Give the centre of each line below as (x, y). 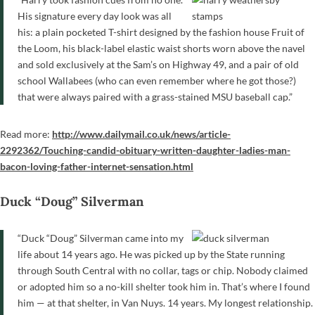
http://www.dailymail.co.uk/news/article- (141, 134)
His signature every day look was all (95, 15)
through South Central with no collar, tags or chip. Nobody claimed (163, 270)
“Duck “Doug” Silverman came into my (101, 238)
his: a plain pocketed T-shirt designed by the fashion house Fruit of (161, 32)
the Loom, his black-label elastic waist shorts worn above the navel (161, 48)
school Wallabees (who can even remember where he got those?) (157, 80)
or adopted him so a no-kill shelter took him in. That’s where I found (164, 286)
